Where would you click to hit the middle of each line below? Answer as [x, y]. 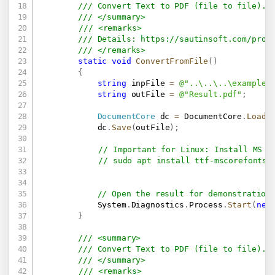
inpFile [148, 83]
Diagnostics [157, 204]
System [83, 204]
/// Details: [110, 39]
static [93, 61]
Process [206, 204]
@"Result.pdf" [211, 94]
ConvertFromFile [172, 61]
